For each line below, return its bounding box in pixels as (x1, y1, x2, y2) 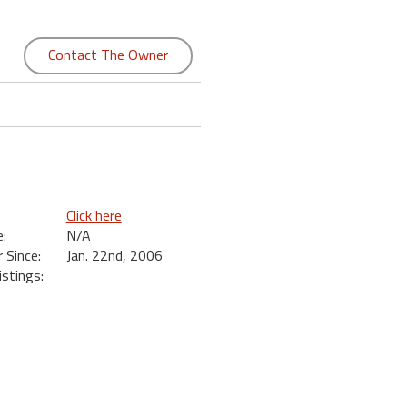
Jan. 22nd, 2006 (65, 244, 163, 266)
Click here (65, 204, 122, 226)
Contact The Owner (47, 44, 168, 65)
